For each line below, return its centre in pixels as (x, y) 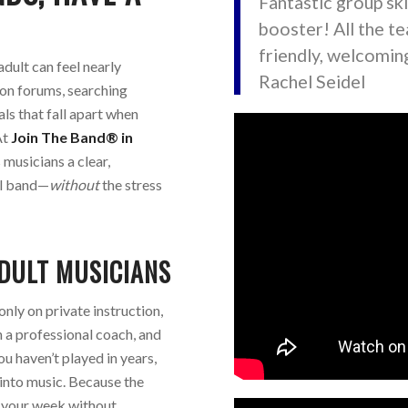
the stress (131, 185)
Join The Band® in (72, 138)
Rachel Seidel (312, 82)
